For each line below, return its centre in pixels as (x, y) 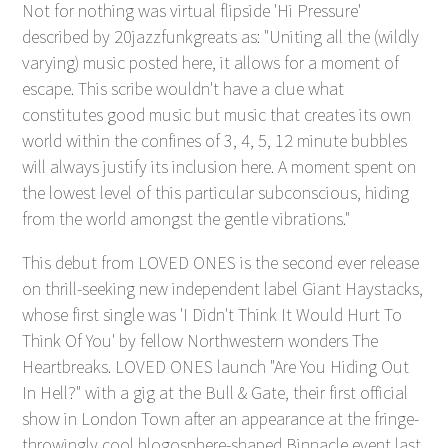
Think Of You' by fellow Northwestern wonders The (200, 341)
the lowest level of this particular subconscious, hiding (216, 193)
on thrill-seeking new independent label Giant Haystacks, (223, 289)
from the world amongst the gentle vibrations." (186, 219)
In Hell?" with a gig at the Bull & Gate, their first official (215, 393)
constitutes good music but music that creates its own (217, 115)
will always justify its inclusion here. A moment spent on (219, 167)
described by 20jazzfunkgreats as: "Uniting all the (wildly (221, 37)
